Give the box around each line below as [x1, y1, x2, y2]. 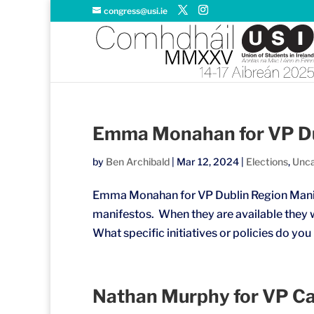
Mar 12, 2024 [177, 156, 239, 168]
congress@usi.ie [104, 6, 168, 16]
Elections [246, 156, 288, 168]
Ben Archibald [106, 156, 170, 168]
